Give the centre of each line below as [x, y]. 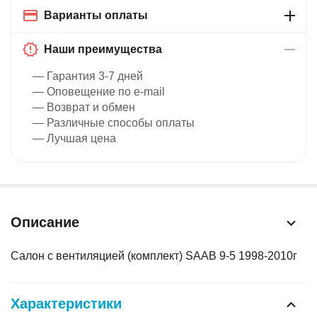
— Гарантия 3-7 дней [88, 76]
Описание [45, 223]
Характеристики [66, 304]
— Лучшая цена [74, 139]
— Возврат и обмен [84, 108]
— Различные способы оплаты [114, 123]
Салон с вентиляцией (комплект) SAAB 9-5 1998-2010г [154, 256]
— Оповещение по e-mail [99, 92]
